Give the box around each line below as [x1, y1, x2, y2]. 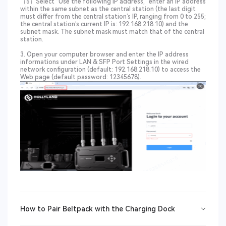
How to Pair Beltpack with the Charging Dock [20, 205, 175, 213]
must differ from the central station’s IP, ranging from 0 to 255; [20, 13, 206, 20]
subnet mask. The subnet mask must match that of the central [20, 28, 204, 35]
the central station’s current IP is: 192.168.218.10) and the [20, 21, 188, 28]
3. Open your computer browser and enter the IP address [20, 51, 189, 58]
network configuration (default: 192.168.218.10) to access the [20, 66, 201, 73]
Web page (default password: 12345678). [20, 74, 141, 81]
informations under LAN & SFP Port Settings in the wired [20, 59, 189, 66]
